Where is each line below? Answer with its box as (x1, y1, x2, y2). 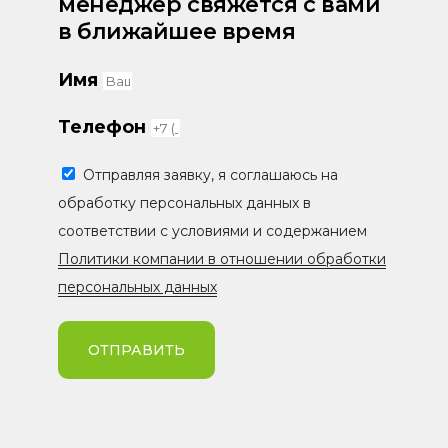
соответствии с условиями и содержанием (58, 221, 367, 240)
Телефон (58, 115, 151, 138)
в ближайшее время (58, 17, 296, 45)
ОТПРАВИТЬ (88, 340, 185, 359)
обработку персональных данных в (58, 193, 311, 212)
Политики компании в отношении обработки (58, 249, 386, 268)
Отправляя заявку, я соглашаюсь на (83, 165, 338, 184)
